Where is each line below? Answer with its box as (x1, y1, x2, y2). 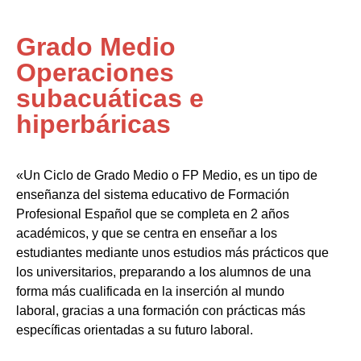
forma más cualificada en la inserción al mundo (16, 284, 284, 298)
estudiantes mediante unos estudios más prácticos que (16, 246, 329, 259)
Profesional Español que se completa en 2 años (16, 207, 289, 221)
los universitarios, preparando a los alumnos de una (16, 265, 311, 279)
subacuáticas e (16, 84, 204, 113)
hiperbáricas (16, 110, 171, 139)
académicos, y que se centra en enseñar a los (16, 226, 277, 240)
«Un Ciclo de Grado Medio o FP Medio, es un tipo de (16, 168, 317, 182)
